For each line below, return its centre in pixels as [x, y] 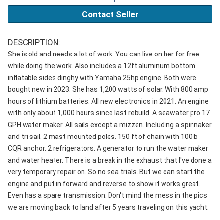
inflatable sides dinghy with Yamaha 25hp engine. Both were [102, 78]
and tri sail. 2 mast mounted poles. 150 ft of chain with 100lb [103, 137]
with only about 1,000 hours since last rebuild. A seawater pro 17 [109, 113]
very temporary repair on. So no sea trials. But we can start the [106, 172]
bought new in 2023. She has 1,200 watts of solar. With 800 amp [108, 89]
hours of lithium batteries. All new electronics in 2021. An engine [108, 101]
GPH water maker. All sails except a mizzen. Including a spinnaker [110, 125]
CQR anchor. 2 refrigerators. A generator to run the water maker [108, 148]
